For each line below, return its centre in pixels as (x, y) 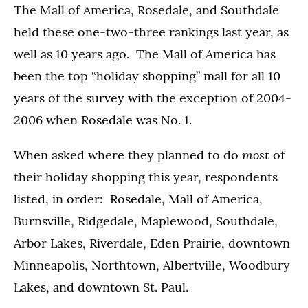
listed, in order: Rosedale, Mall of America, (138, 199)
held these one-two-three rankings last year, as (151, 32)
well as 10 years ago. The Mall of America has (145, 54)
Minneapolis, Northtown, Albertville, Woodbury (152, 265)
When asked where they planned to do (126, 155)
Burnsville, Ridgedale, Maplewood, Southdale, (146, 221)
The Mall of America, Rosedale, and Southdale (146, 10)
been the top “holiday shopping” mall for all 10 (147, 76)
